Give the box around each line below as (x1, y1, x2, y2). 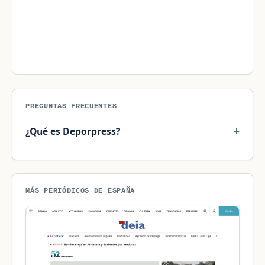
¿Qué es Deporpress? (25, 125, 121, 138)
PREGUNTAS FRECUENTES (25, 102, 117, 110)
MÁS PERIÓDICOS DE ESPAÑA (25, 187, 135, 195)
